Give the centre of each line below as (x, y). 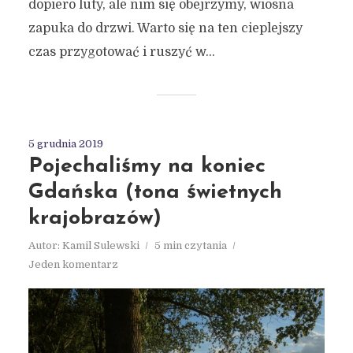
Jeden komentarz (73, 265)
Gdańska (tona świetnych (155, 193)
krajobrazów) (95, 219)
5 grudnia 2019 (65, 144)
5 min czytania (190, 246)
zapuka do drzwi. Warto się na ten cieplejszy (165, 29)
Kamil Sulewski (100, 246)
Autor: (45, 246)
